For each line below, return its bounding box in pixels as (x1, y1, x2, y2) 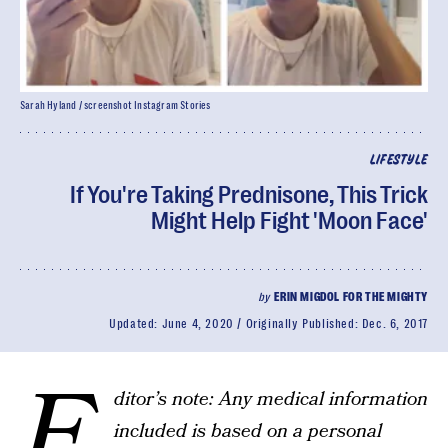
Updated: (109, 317, 162, 331)
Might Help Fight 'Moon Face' (151, 207, 428, 235)
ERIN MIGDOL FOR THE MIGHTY (274, 290, 428, 304)
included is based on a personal (114, 418, 382, 445)
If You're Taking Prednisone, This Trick (70, 181, 428, 209)
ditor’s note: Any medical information (114, 386, 428, 413)
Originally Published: (245, 317, 362, 331)
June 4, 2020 (161, 317, 234, 331)
